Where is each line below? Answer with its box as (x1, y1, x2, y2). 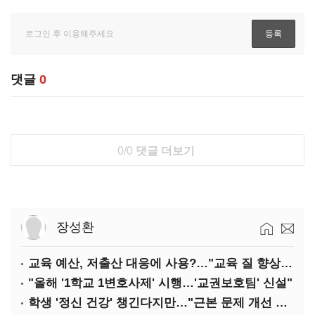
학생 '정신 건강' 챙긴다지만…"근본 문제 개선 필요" (276, 296, 288, 309)
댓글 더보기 (132, 145, 195, 157)
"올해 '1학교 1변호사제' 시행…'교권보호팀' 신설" (28, 276, 292, 290)
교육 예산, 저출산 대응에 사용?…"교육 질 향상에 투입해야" (281, 257, 292, 270)
